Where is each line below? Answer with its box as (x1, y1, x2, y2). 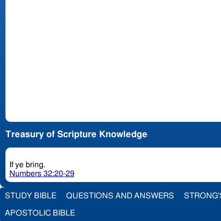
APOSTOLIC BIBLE (5, 209, 75, 217)
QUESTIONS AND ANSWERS (66, 191, 174, 200)
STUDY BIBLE (5, 191, 56, 200)
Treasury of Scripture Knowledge (5, 130, 147, 140)
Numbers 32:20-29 (9, 170, 74, 178)
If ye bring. (9, 161, 47, 169)
